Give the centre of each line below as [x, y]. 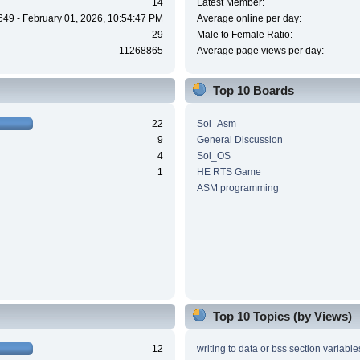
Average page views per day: [260, 51]
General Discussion [239, 139]
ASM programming [237, 188]
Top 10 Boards [253, 91]
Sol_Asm [216, 123]
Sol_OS [213, 155]
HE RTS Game [229, 172]
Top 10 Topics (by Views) [282, 316]
